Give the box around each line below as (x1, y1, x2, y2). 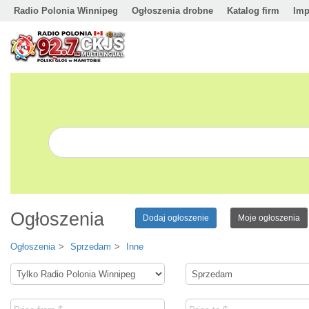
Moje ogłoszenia (238, 213, 300, 223)
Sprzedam (70, 241, 111, 252)
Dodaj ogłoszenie (143, 213, 209, 223)
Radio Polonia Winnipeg (14, 6, 118, 16)
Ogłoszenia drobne (132, 6, 213, 16)
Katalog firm (227, 6, 279, 16)
